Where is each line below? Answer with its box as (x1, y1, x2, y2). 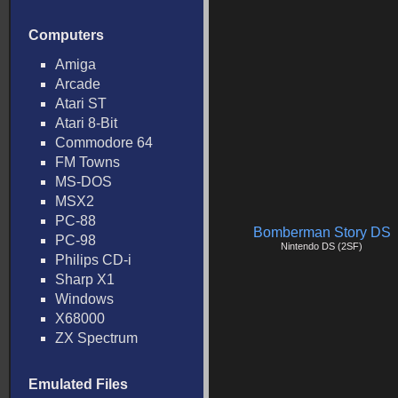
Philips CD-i (55, 252, 131, 267)
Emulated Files (28, 377, 128, 392)
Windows (55, 291, 114, 306)
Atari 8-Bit (55, 115, 117, 131)
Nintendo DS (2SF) (281, 241, 362, 251)
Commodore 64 (55, 135, 153, 150)
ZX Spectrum (55, 330, 138, 346)
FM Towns (55, 155, 120, 170)
